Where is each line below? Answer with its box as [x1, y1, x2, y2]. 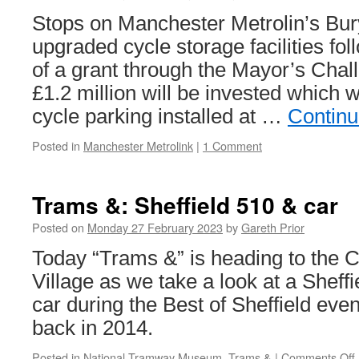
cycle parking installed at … [32, 105, 288, 127]
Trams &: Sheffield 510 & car [32, 188, 338, 221]
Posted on [32, 219, 84, 236]
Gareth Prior [241, 219, 305, 236]
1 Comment [203, 137, 262, 154]
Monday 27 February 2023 [87, 219, 223, 236]
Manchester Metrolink [83, 137, 193, 154]
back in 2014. [32, 317, 153, 339]
